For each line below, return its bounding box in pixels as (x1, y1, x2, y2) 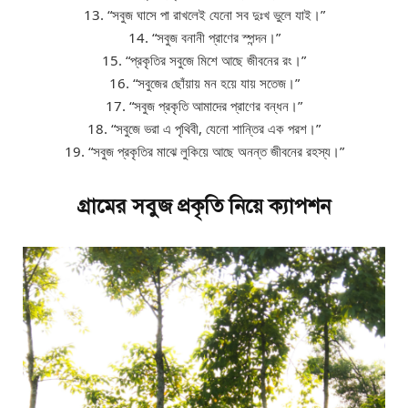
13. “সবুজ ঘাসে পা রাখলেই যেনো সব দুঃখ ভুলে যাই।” (83, 5, 325, 25)
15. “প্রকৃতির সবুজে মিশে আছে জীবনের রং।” (102, 51, 306, 70)
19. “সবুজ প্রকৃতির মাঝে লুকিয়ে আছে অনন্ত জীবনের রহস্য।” (64, 142, 344, 161)
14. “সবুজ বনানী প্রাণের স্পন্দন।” (127, 28, 280, 47)
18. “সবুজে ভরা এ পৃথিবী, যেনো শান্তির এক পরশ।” (87, 119, 321, 138)
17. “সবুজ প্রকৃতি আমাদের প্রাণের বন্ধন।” (106, 97, 302, 116)
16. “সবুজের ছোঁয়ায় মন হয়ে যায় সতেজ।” (108, 74, 300, 93)
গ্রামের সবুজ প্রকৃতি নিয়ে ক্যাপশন (77, 193, 331, 219)
